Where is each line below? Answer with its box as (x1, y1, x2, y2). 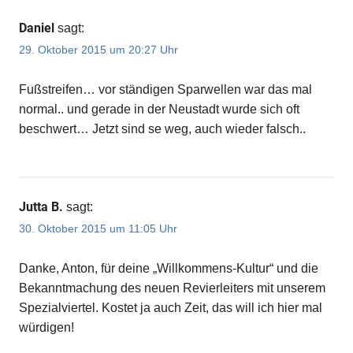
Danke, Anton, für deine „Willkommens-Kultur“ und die (19, 262, 318, 276)
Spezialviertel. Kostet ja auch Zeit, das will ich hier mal (19, 301, 322, 315)
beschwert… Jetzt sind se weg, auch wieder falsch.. (19, 121, 306, 136)
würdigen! (19, 321, 74, 335)
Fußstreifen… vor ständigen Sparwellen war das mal (19, 82, 312, 96)
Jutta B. (19, 199, 63, 214)
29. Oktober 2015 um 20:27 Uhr (19, 43, 178, 56)
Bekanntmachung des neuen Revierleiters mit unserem (19, 281, 325, 295)
